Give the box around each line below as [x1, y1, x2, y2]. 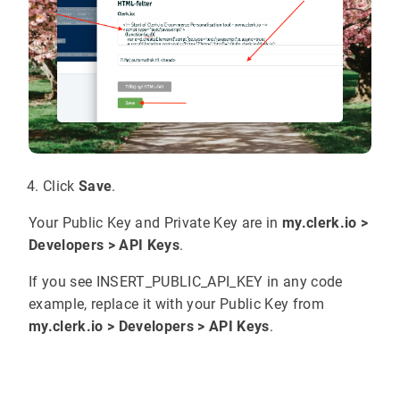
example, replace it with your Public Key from [29, 295, 324, 312]
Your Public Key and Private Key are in [29, 213, 282, 231]
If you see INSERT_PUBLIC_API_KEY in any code [29, 272, 343, 290]
